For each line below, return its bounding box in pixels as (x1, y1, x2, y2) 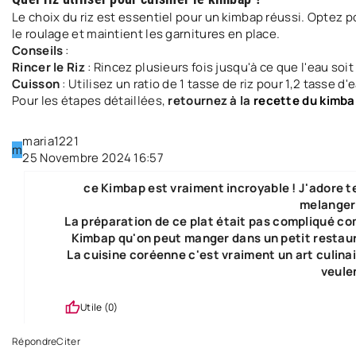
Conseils (12, 42, 64, 59)
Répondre (12, 335, 57, 348)
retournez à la (168, 92, 253, 109)
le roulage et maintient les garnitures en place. (12, 25, 281, 42)
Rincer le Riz (12, 59, 85, 75)
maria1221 (22, 133, 79, 149)
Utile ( (80, 300, 109, 314)
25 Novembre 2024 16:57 (22, 149, 164, 166)
